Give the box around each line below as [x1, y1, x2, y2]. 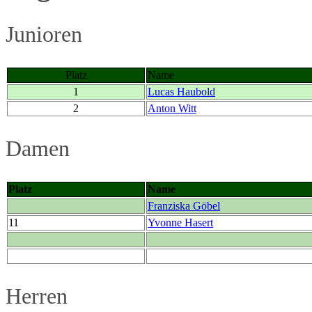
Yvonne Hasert [148, 216, 213, 228]
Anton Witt [148, 102, 196, 114]
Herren [6, 283, 68, 309]
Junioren [6, 22, 82, 47]
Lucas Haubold [148, 85, 215, 97]
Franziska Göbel [148, 199, 220, 212]
